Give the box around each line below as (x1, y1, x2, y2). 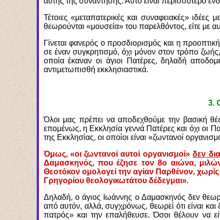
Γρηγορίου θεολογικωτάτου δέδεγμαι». (43, 176, 189, 185)
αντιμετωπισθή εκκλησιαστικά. (43, 65, 148, 74)
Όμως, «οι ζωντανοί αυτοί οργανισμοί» (43, 150, 193, 158)
